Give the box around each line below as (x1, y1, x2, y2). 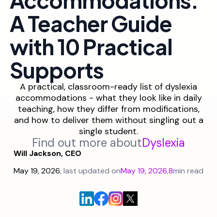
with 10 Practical (10, 32, 172, 60)
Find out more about (32, 135, 142, 150)
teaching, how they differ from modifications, (17, 103, 200, 115)
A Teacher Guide (10, 9, 172, 37)
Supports (10, 56, 104, 83)
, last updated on (60, 165, 121, 176)
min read (173, 165, 203, 176)
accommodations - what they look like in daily (15, 92, 202, 104)
